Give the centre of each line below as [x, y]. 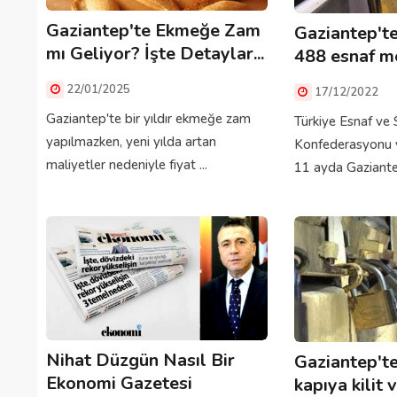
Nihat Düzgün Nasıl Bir [140, 361]
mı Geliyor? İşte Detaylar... [155, 54]
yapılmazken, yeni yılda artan [131, 142]
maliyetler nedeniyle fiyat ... [127, 165]
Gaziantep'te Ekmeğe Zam [153, 31]
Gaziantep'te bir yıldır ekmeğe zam [148, 119]
